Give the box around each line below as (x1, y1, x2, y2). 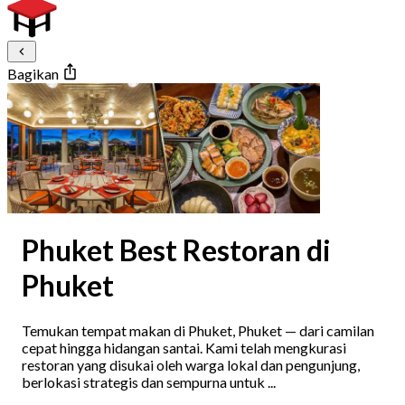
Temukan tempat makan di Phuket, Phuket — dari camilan (22, 322, 374, 340)
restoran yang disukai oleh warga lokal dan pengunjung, (22, 356, 360, 374)
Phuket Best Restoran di (22, 231, 331, 268)
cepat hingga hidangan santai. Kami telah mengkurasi (22, 339, 346, 357)
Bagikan (7, 65, 61, 83)
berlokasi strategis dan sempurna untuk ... (22, 373, 276, 391)
